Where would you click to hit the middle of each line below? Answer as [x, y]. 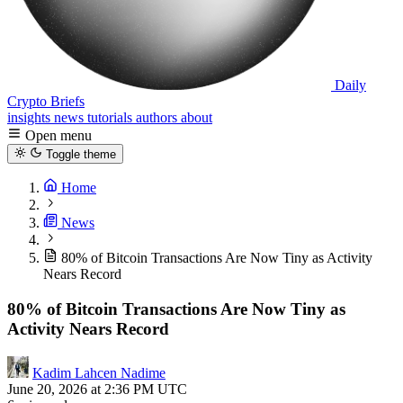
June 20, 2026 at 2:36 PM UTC [97, 389]
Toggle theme [81, 155]
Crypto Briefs [46, 101]
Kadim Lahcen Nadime [99, 372]
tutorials [112, 117]
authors [158, 117]
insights [31, 117]
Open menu [58, 135]
